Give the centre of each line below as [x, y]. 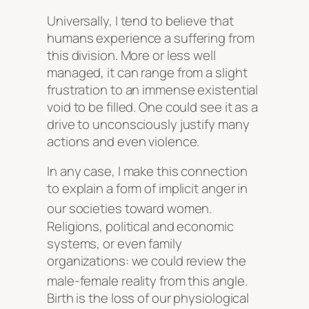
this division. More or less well [131, 55]
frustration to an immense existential [153, 89]
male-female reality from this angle [146, 280]
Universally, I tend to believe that [140, 20]
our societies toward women [128, 209]
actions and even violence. [123, 141]
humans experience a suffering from [151, 38]
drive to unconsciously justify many [148, 124]
